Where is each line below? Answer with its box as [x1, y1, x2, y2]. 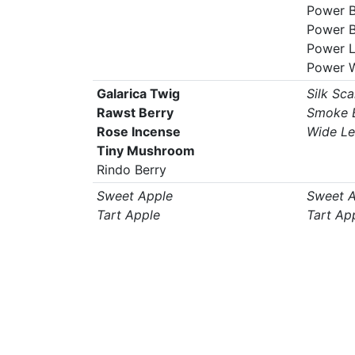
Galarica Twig [96, 86, 180, 101]
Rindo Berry [96, 162, 166, 177]
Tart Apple [96, 207, 160, 223]
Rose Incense [96, 124, 181, 139]
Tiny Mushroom [96, 143, 195, 158]
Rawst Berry [96, 105, 174, 120]
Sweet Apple [96, 188, 173, 204]
